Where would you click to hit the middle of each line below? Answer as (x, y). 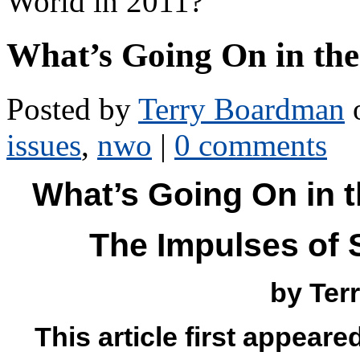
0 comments (251, 145)
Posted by (72, 108)
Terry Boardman (241, 108)
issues (44, 145)
